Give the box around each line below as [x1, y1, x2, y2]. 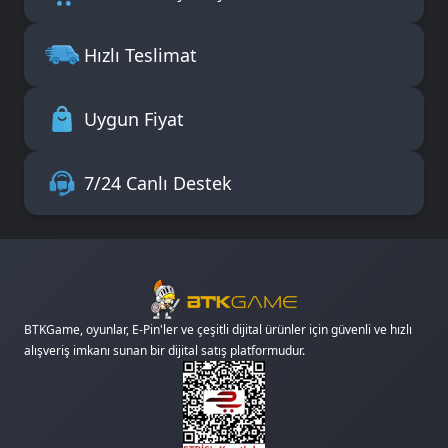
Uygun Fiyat [84, 106, 184, 131]
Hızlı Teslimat [84, 42, 197, 67]
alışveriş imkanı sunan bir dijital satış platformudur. [24, 342, 305, 360]
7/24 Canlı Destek [84, 170, 232, 195]
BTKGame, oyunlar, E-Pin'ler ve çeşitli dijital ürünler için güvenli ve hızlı [24, 321, 412, 339]
